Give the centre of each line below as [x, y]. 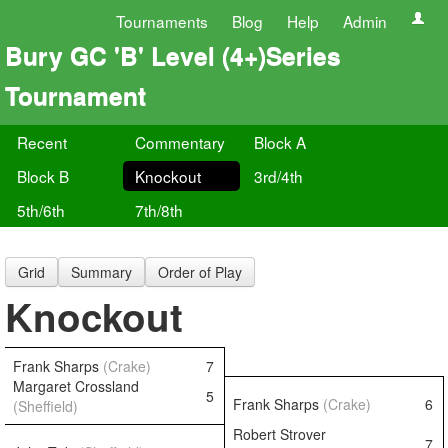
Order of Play [200, 272]
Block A [279, 142]
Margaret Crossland [76, 386]
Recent [42, 142]
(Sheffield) [45, 406]
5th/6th [41, 210]
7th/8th [159, 210]
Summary [101, 272]
